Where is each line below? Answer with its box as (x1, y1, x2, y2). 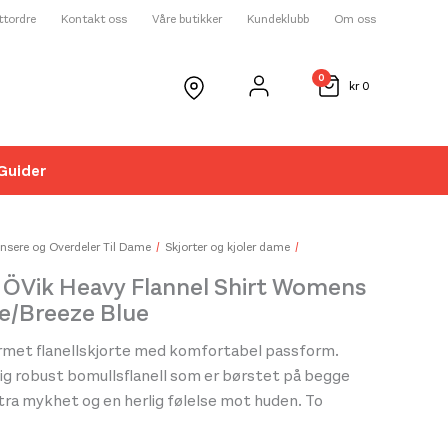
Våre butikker (152, 11, 222, 27)
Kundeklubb (247, 11, 309, 27)
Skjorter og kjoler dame (165, 239, 290, 255)
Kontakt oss (61, 11, 127, 27)
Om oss (334, 11, 376, 27)
